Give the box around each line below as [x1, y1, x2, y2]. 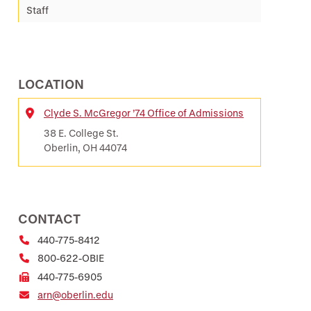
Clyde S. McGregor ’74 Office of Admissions [44, 107, 244, 119]
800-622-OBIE [37, 252, 104, 264]
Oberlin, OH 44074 [44, 142, 127, 153]
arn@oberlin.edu [37, 288, 113, 301]
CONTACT [18, 212, 81, 226]
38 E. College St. [44, 127, 119, 139]
